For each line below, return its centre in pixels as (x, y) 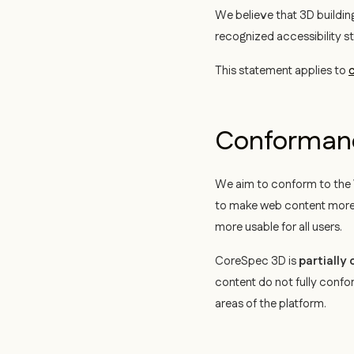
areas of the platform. (271, 304)
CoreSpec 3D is (257, 261)
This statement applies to (282, 71)
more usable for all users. (279, 227)
